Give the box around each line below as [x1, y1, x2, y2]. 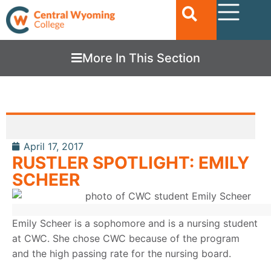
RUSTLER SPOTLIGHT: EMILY [12, 152, 249, 173]
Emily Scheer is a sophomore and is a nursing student [12, 217, 258, 229]
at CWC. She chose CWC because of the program [12, 232, 240, 244]
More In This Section [82, 50, 200, 65]
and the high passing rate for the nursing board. [12, 247, 231, 260]
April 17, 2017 [24, 140, 83, 152]
